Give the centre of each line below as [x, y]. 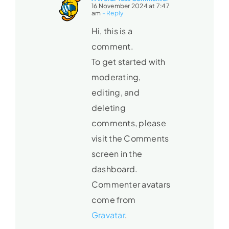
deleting [108, 108]
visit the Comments [130, 139]
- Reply [112, 13]
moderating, [116, 77]
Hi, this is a [112, 31]
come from [113, 200]
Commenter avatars [131, 185]
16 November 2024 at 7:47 [130, 6]
